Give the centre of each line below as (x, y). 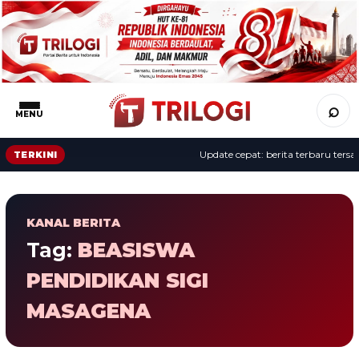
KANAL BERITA (73, 222)
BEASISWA (136, 250)
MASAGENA (89, 311)
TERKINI (36, 154)
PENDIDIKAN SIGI (117, 280)
